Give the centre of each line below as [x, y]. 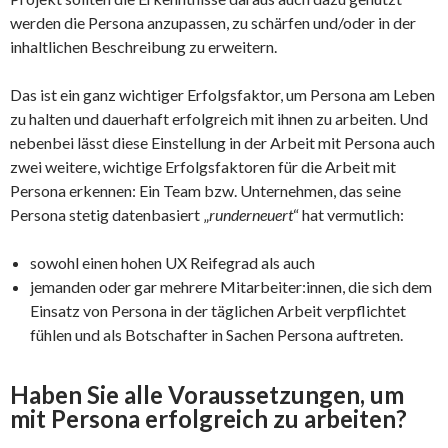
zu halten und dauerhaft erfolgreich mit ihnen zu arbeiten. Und [219, 118]
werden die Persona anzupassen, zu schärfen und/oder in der [213, 22]
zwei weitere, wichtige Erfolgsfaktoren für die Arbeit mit [203, 166]
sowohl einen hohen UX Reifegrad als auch [172, 262]
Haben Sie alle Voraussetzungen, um [207, 394]
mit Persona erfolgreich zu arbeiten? [208, 418]
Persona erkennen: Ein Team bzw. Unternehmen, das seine [205, 190]
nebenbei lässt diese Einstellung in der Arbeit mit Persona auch [222, 142]
